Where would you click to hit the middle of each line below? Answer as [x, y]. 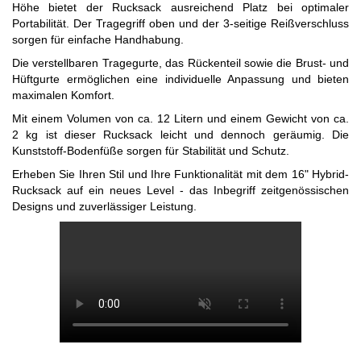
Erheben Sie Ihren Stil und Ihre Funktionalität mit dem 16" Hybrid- [180, 174]
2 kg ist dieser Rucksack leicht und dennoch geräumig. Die [180, 135]
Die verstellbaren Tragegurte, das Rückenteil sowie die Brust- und [180, 63]
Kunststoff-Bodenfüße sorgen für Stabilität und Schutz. [151, 151]
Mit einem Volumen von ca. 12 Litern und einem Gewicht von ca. [180, 119]
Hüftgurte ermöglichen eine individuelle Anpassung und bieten [180, 79]
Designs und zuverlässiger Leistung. [104, 207]
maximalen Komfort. [63, 95]
